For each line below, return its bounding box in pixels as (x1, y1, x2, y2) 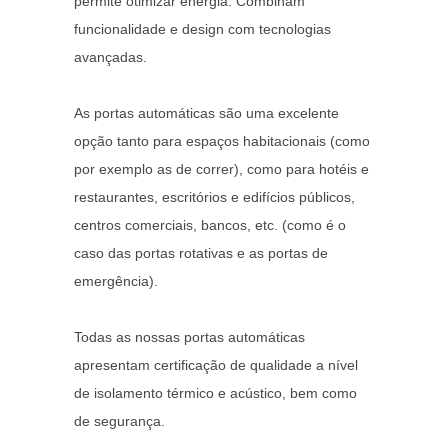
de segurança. (74, 412, 165, 429)
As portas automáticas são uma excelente (74, 104, 339, 121)
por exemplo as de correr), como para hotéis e (74, 160, 369, 177)
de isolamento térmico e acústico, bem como (74, 384, 357, 401)
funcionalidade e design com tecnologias (74, 20, 331, 37)
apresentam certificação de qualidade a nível (74, 356, 358, 373)
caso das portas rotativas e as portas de (74, 244, 328, 261)
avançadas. (74, 48, 147, 65)
